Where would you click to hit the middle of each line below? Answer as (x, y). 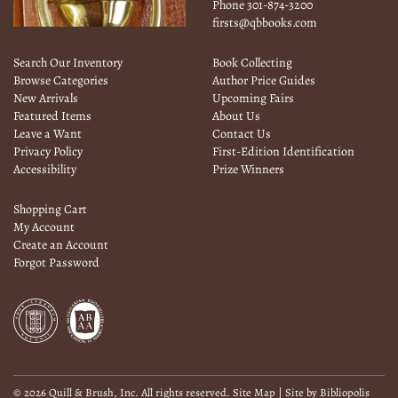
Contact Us (242, 134)
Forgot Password (56, 263)
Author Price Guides (264, 81)
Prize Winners (248, 170)
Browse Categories (61, 81)
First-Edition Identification (283, 152)
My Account (44, 227)
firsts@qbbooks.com (265, 23)
